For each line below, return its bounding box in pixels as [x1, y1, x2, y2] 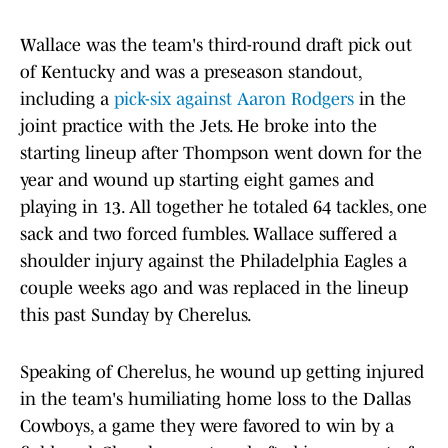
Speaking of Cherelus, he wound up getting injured [20, 362, 424, 383]
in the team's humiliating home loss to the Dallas [20, 389, 411, 410]
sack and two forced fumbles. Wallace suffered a [20, 224, 397, 245]
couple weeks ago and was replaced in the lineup [20, 278, 408, 299]
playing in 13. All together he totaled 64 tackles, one [20, 197, 427, 218]
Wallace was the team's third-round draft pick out [20, 35, 412, 56]
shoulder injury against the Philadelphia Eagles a [20, 251, 407, 272]
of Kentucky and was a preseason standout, [20, 62, 361, 83]
